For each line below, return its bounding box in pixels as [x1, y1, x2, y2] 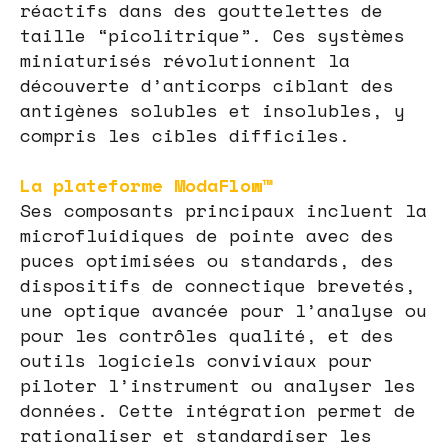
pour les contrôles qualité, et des [20, 321, 394, 348]
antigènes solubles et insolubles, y [20, 96, 405, 123]
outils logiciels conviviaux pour [20, 346, 372, 373]
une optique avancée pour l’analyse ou [20, 296, 427, 323]
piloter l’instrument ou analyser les [20, 371, 416, 398]
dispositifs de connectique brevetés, [20, 271, 416, 298]
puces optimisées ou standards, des [20, 246, 394, 273]
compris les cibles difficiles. [20, 121, 350, 148]
